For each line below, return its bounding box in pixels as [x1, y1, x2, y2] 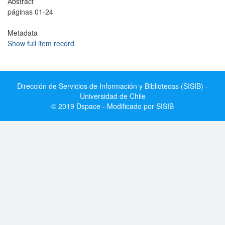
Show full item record [8, 38, 74, 48]
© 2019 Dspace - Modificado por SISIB [51, 101, 174, 111]
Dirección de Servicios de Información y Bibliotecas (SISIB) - [17, 81, 208, 91]
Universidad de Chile [79, 91, 146, 101]
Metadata [8, 28, 38, 38]
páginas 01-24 [8, 7, 53, 17]
